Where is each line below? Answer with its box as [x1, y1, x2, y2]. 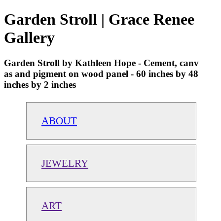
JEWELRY [41, 157, 88, 169]
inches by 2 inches [4, 79, 76, 90]
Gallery [4, 29, 55, 47]
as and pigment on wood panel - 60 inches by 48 [4, 68, 198, 79]
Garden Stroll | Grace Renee [4, 10, 194, 29]
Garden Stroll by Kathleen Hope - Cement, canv [4, 57, 199, 68]
